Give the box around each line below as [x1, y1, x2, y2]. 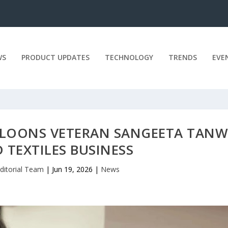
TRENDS [168, 52, 197, 62]
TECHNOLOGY [104, 52, 153, 62]
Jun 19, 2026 [51, 164, 93, 174]
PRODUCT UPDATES [21, 52, 90, 62]
